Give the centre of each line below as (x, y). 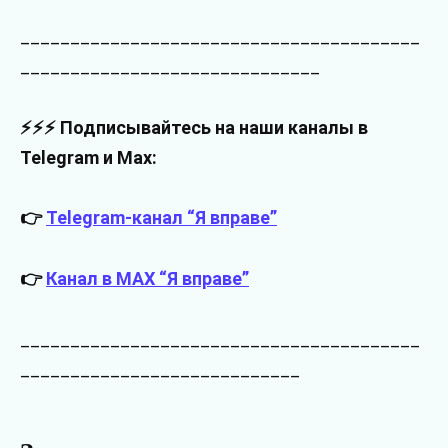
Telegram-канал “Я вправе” (161, 218)
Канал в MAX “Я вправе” (147, 279)
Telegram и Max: (88, 157)
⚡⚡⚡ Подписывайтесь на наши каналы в (194, 127)
